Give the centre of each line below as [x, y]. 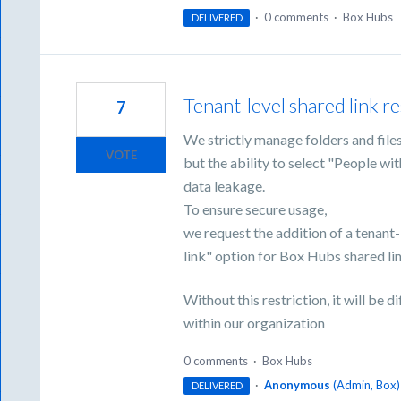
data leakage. [225, 186]
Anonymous [297, 385]
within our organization [255, 322]
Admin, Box [366, 385]
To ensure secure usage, [256, 209]
